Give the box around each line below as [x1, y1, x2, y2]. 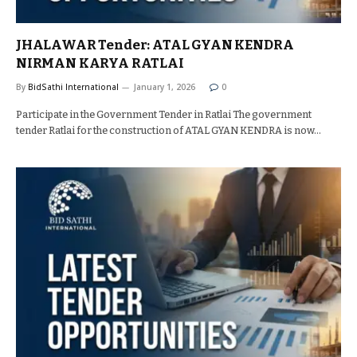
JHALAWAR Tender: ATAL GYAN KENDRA [16, 37, 294, 53]
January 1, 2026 [134, 81, 195, 92]
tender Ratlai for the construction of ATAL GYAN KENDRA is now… [16, 124, 321, 136]
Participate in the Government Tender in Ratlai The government [16, 108, 312, 120]
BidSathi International [28, 81, 119, 92]
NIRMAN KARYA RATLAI [16, 55, 184, 72]
